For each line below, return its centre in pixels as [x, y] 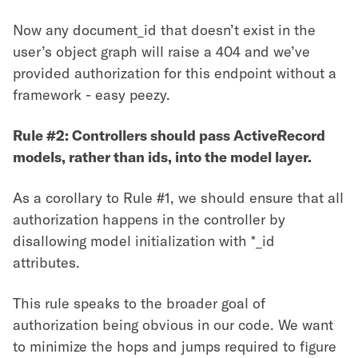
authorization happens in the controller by [149, 219]
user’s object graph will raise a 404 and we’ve [161, 51]
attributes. [46, 262]
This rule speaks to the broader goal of [139, 302]
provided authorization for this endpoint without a [175, 72]
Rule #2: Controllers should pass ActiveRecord [169, 135]
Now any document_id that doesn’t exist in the [164, 29]
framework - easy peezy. [91, 94]
